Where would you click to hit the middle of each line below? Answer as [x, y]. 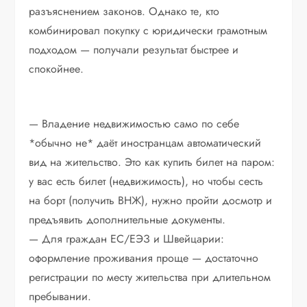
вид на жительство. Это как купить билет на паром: [152, 162]
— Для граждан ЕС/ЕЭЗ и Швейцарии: [127, 239]
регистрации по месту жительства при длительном [150, 278]
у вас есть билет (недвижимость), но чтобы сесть [146, 182]
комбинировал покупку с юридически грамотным [148, 31]
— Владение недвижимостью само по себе [134, 124]
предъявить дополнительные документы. [127, 220]
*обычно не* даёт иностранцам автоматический [145, 143]
